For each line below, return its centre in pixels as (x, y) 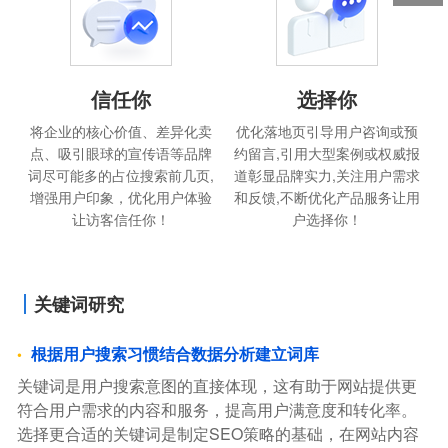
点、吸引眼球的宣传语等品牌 (120, 152)
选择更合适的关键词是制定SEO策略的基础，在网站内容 (218, 434)
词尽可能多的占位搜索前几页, (120, 174)
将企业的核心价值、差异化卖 (120, 130)
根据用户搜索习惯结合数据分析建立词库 (175, 354)
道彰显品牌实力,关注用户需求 (327, 174)
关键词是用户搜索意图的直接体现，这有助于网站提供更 (217, 386)
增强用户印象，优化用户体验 (120, 196)
